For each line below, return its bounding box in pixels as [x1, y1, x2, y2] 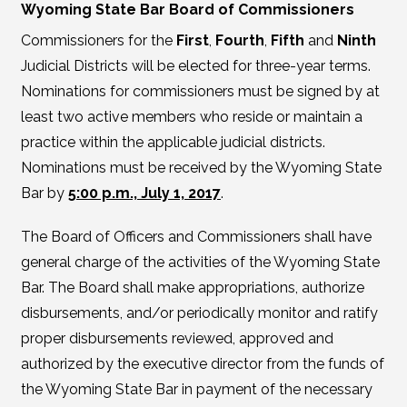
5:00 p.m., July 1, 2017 [67, 184, 221, 202]
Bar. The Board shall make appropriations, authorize [20, 279, 364, 296]
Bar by [20, 184, 68, 202]
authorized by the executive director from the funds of [20, 355, 384, 372]
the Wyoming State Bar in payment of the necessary [20, 381, 372, 398]
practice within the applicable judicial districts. [20, 134, 325, 151]
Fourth [214, 32, 264, 49]
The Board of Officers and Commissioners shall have [20, 228, 372, 245]
